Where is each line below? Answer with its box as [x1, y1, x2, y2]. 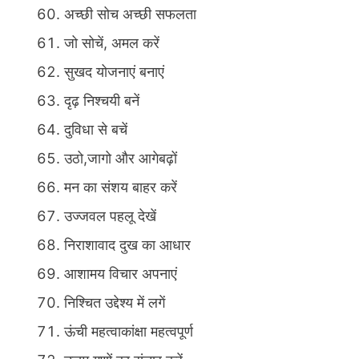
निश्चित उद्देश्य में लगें [64, 294, 165, 312]
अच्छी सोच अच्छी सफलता [64, 6, 196, 23]
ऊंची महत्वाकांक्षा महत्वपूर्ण [64, 323, 193, 341]
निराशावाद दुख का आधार [64, 236, 191, 254]
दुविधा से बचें [64, 121, 127, 139]
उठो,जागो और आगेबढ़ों [64, 150, 177, 167]
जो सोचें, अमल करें [64, 34, 159, 52]
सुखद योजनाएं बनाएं [64, 63, 164, 81]
